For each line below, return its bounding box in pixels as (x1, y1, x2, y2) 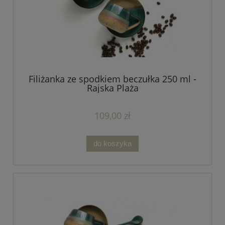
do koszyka (93, 139, 132, 148)
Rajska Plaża (86, 82, 139, 94)
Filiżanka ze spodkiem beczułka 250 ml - (29, 73, 196, 85)
